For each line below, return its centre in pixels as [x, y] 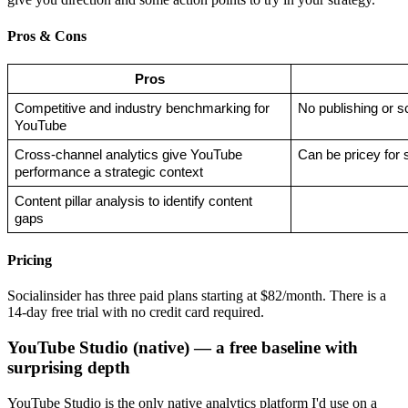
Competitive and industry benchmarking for [142, 108]
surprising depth [69, 368]
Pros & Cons [47, 36]
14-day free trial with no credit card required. [136, 312]
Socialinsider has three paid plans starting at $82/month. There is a [197, 296]
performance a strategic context [108, 172]
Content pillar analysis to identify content [133, 201]
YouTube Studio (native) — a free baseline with [183, 348]
